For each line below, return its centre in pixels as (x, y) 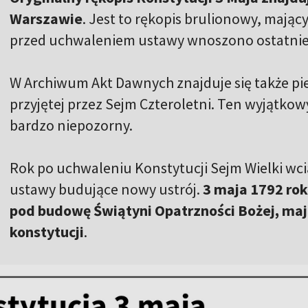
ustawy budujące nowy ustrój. (106, 189)
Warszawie (46, 18)
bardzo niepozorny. (71, 125)
